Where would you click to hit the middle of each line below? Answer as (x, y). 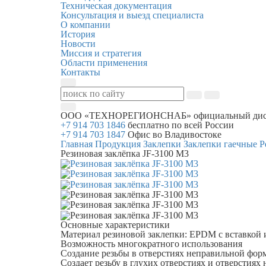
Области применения (104, 62)
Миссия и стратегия (101, 53)
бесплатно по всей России (181, 125)
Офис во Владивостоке (175, 134)
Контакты (80, 72)
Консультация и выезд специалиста (132, 15)
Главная (77, 144)
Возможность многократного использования (151, 243)
